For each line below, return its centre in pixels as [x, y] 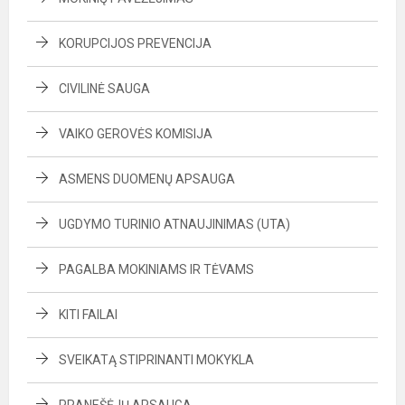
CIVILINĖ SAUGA [104, 89]
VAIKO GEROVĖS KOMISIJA [136, 134]
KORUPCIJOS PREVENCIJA [135, 43]
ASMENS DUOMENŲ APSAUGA [147, 179]
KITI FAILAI [88, 315]
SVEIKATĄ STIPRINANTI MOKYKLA [156, 360]
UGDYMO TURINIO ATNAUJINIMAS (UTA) [174, 224]
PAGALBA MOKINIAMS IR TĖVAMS [156, 269]
